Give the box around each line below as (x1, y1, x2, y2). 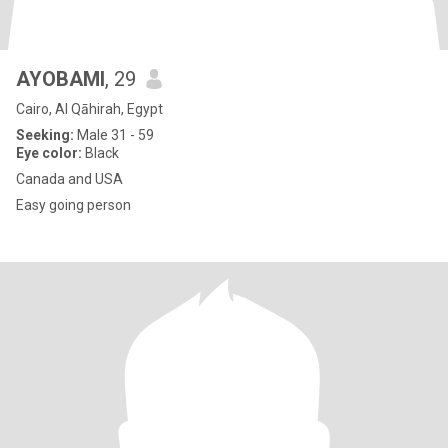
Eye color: (16, 145, 82, 161)
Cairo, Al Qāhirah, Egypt (16, 101, 163, 117)
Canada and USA (16, 171, 123, 187)
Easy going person (16, 197, 131, 213)
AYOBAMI (16, 67, 105, 91)
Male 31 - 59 (74, 127, 154, 143)
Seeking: (16, 127, 74, 143)
